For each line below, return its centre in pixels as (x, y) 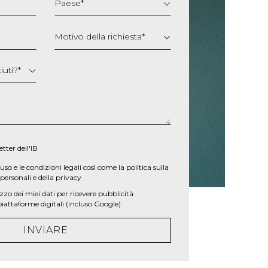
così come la (104, 167)
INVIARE (45, 230)
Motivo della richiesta (98, 36)
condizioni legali (54, 167)
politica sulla (147, 167)
